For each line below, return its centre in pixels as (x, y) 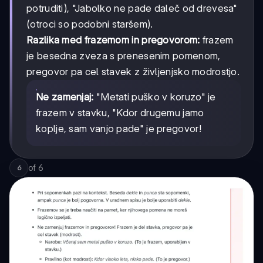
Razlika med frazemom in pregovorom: (113, 40)
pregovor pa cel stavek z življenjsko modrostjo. (133, 71)
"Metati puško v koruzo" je (155, 97)
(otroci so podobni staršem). (90, 24)
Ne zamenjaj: (65, 97)
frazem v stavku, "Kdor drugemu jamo (120, 112)
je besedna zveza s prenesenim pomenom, (124, 55)
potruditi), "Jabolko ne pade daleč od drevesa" (132, 8)
